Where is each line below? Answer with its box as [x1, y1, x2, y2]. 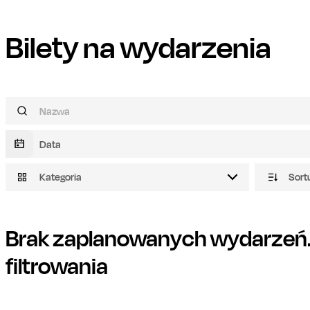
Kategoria [39, 171, 82, 183]
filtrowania [6, 252, 108, 280]
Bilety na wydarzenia [6, 28, 271, 65]
